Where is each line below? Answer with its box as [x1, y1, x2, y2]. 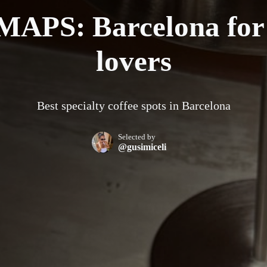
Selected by [117, 132, 156, 141]
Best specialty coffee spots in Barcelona [36, 98, 231, 112]
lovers [95, 44, 172, 77]
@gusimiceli [117, 141, 166, 152]
